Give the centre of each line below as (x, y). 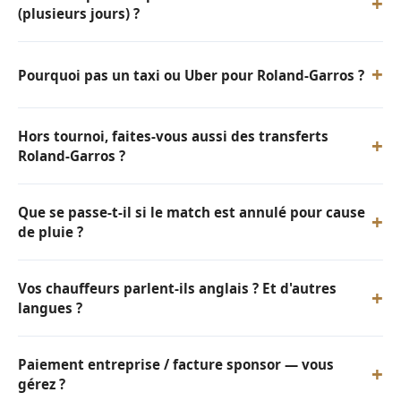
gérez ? (42, 384)
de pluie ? (51, 232)
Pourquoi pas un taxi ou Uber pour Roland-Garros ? (191, 75)
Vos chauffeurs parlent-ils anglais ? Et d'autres (177, 288)
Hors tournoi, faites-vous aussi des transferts (173, 136)
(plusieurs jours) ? (79, 13)
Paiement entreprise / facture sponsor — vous (176, 364)
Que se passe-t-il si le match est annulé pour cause (192, 212)
